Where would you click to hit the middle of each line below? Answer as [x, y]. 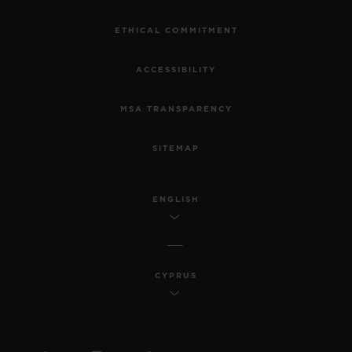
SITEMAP [176, 148]
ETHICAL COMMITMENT [176, 30]
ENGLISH [176, 199]
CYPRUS [176, 275]
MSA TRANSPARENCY [176, 109]
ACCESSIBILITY [176, 70]
